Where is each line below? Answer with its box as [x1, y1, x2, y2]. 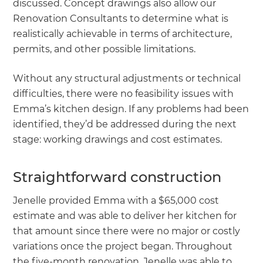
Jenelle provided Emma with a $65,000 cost [13, 194, 220, 206]
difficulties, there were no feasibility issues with [13, 87, 234, 99]
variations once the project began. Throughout [13, 240, 233, 252]
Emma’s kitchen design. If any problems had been [13, 103, 249, 114]
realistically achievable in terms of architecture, [13, 28, 232, 39]
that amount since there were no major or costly [13, 225, 241, 237]
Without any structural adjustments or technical [13, 72, 241, 84]
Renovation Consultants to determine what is [13, 12, 229, 24]
